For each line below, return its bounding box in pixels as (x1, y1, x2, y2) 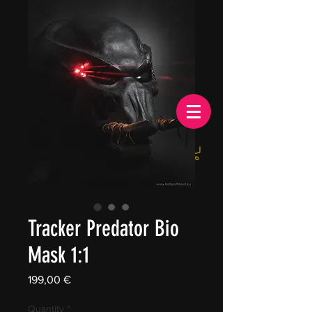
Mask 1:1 (28, 241, 89, 268)
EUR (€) (111, 146, 148, 158)
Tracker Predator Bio (28, 214, 179, 242)
